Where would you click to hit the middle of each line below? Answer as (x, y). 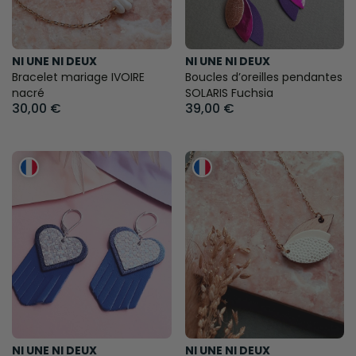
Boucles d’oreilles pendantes (263, 77)
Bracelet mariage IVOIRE (78, 77)
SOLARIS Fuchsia (229, 93)
